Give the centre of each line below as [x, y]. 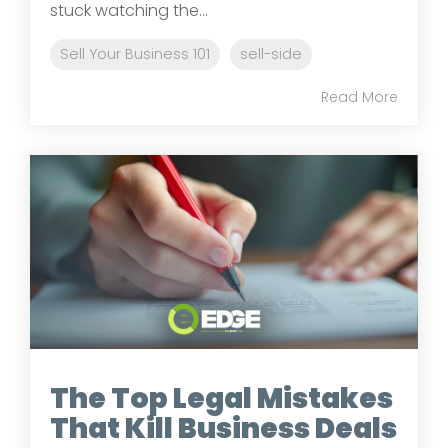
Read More [359, 96]
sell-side [271, 53]
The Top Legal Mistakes [221, 398]
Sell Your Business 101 [135, 53]
